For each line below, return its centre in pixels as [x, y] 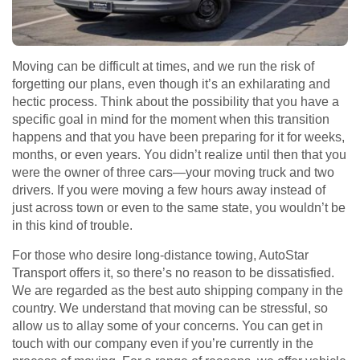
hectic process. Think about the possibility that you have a [176, 102]
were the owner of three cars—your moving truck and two [173, 173]
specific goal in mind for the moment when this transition [171, 120]
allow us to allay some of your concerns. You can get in [168, 326]
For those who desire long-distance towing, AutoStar [160, 256]
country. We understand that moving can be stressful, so [170, 309]
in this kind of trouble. [72, 226]
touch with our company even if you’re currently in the [163, 344]
